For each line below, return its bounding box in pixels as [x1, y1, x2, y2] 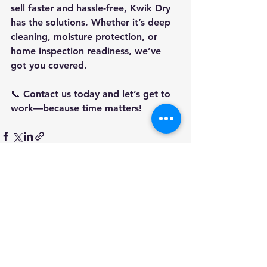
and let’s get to [100, 88, 173, 100]
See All [163, 198, 191, 209]
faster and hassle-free [28, 2, 124, 14]
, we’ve [129, 45, 164, 57]
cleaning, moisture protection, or [11, 31, 160, 42]
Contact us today [23, 88, 100, 100]
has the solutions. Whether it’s [11, 17, 148, 28]
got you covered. [11, 60, 87, 71]
